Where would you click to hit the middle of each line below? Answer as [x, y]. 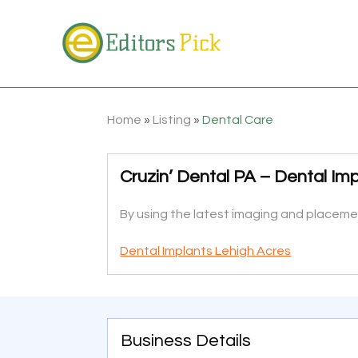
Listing [172, 119]
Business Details [186, 340]
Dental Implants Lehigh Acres [206, 251]
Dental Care [238, 119]
